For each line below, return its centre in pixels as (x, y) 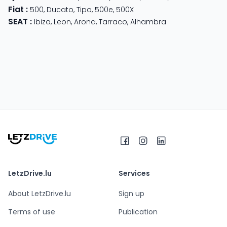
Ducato (60, 9)
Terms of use (32, 212)
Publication (138, 212)
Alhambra (148, 22)
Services (134, 173)
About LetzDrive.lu (40, 193)
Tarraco (113, 22)
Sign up (131, 193)
